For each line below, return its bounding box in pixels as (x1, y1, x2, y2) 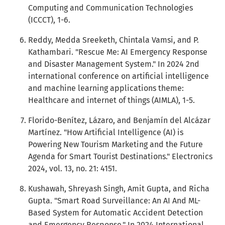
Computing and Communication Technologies (28, 3, 193, 13)
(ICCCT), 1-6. (28, 15, 70, 25)
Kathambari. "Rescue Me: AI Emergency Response (28, 47, 207, 57)
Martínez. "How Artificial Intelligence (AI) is (28, 128, 183, 137)
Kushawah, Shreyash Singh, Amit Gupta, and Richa (28, 184, 209, 193)
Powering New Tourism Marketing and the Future (28, 140, 203, 149)
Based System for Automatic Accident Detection (28, 208, 203, 217)
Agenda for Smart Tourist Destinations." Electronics (28, 152, 212, 161)
